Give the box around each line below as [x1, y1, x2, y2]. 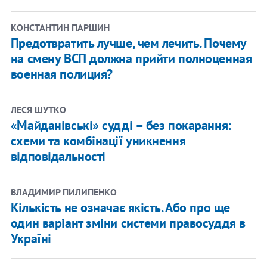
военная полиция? [10, 65, 113, 82]
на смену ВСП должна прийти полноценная [10, 49, 252, 67]
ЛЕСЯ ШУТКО [10, 103, 66, 116]
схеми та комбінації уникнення [10, 132, 186, 149]
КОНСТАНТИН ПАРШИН [10, 21, 110, 33]
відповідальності [10, 147, 105, 164]
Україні [10, 229, 51, 247]
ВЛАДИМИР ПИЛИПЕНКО [10, 185, 117, 198]
